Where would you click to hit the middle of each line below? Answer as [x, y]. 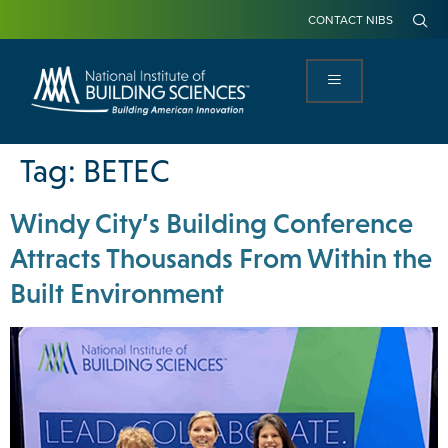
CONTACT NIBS [350, 19]
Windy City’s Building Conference [211, 223]
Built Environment [117, 293]
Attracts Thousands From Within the [221, 258]
